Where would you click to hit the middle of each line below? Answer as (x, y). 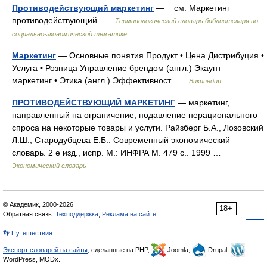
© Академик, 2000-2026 (38, 204)
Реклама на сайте (129, 214)
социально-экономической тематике (69, 34)
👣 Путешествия (28, 233)
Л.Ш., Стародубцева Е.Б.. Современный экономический (121, 140)
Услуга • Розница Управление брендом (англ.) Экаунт (117, 68)
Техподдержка (77, 214)
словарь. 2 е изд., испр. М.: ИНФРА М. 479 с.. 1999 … (119, 153)
